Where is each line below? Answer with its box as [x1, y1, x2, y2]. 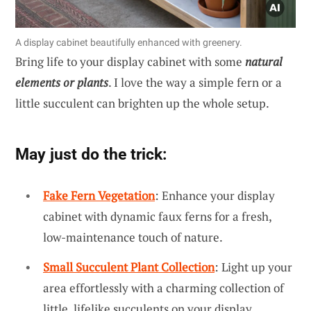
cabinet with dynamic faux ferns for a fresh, [43, 208, 271, 224]
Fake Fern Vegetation [43, 187, 155, 203]
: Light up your [215, 259, 292, 276]
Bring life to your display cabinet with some [15, 53, 245, 69]
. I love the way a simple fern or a [108, 74, 282, 90]
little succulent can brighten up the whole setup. [15, 94, 269, 111]
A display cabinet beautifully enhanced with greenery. [15, 36, 242, 48]
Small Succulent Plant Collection [43, 259, 215, 276]
